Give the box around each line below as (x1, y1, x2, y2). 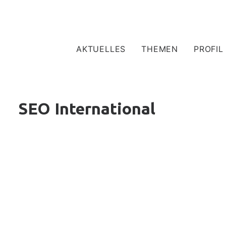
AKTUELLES (76, 44, 126, 54)
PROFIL (194, 44, 223, 54)
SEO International (18, 99, 155, 118)
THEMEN (141, 44, 179, 54)
